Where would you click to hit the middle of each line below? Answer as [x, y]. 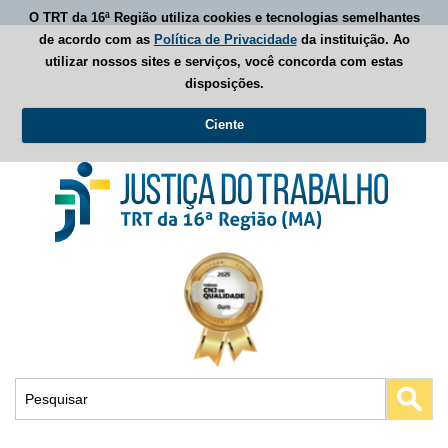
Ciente [224, 124]
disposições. [224, 83]
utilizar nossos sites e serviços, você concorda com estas [224, 61]
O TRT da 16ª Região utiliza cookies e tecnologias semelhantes [224, 17]
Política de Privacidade [225, 39]
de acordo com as [96, 39]
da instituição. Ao [353, 39]
